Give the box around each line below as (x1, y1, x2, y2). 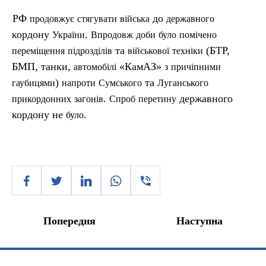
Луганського (157, 78, 208, 88)
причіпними (171, 62, 221, 72)
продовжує (30, 14, 74, 24)
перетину (138, 94, 176, 104)
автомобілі (74, 62, 116, 72)
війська (120, 14, 150, 24)
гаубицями (12, 78, 55, 88)
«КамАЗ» (116, 61, 164, 72)
